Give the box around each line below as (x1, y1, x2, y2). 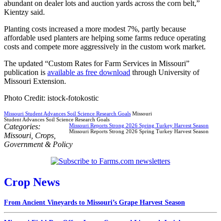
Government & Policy (4, 140, 73, 148)
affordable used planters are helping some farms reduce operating (4, 33, 206, 42)
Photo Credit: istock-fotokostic (4, 93, 99, 102)
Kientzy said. (4, 7, 45, 16)
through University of (130, 68, 199, 76)
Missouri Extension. (4, 76, 66, 85)
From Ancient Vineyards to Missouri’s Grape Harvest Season (4, 198, 185, 206)
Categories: (4, 122, 40, 131)
